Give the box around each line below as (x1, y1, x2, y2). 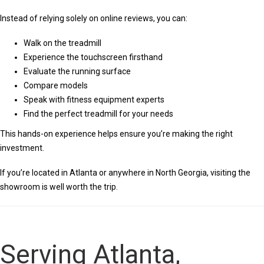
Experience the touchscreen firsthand (24, 52, 163, 62)
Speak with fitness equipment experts (24, 95, 164, 105)
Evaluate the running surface (24, 67, 131, 77)
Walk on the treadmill (24, 38, 101, 48)
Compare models (24, 81, 88, 91)
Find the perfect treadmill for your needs (24, 109, 173, 119)
